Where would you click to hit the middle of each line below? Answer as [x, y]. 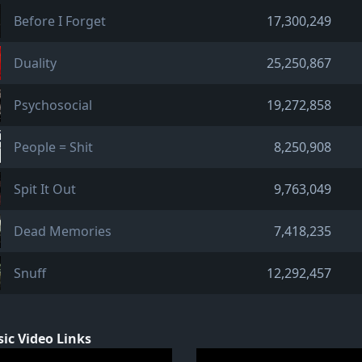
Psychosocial [53, 105]
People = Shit [53, 147]
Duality [35, 63]
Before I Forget [60, 21]
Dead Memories [63, 231]
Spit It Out [45, 189]
